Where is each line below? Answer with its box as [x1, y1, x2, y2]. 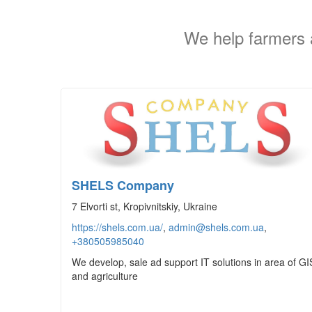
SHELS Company [72, 176, 174, 194]
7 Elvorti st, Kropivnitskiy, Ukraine [72, 199, 217, 213]
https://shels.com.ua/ [72, 220, 163, 234]
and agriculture [72, 269, 138, 283]
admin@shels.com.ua [169, 220, 264, 234]
